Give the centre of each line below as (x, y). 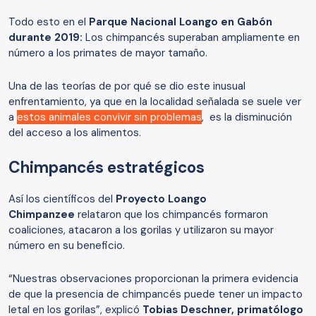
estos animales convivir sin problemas (109, 117)
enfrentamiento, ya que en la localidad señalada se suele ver (155, 102)
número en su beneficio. (67, 246)
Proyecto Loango (161, 199)
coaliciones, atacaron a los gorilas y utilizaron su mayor (141, 230)
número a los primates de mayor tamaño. (108, 53)
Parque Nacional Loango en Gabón (181, 22)
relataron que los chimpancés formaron (173, 215)
